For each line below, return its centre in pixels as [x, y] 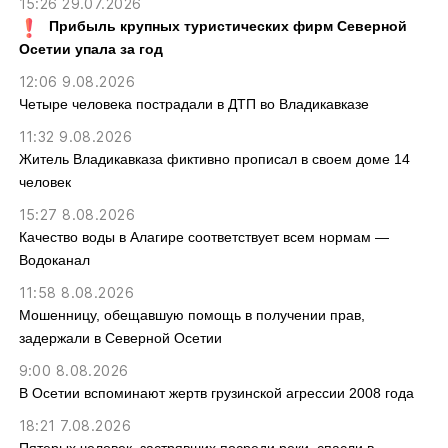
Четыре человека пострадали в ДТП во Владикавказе [193, 104]
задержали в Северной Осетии [120, 338]
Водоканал [54, 260]
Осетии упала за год [90, 49]
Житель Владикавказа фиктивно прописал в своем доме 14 [214, 159]
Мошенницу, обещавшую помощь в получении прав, [191, 315]
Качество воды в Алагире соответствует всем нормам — [203, 237]
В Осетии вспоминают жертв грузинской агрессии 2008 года [216, 393]
